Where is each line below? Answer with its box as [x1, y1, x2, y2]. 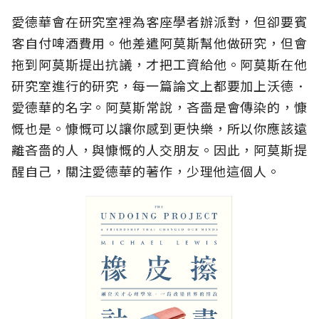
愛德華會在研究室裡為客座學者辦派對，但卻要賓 [11, 12, 308, 31]
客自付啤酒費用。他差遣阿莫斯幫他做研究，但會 [11, 33, 308, 53]
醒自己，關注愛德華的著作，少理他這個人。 [11, 162, 281, 181]
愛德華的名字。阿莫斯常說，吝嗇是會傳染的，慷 [11, 98, 308, 117]
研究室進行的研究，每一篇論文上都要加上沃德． [11, 76, 308, 95]
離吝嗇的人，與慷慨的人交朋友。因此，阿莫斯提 [11, 140, 308, 159]
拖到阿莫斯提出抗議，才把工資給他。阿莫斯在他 [11, 55, 308, 74]
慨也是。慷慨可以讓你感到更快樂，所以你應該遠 [11, 119, 308, 138]
